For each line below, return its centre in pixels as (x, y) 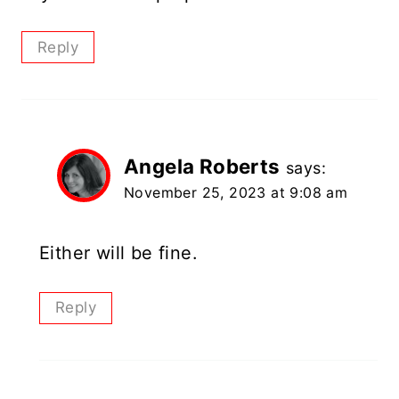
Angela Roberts (202, 167)
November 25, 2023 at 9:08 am (236, 193)
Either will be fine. (118, 253)
